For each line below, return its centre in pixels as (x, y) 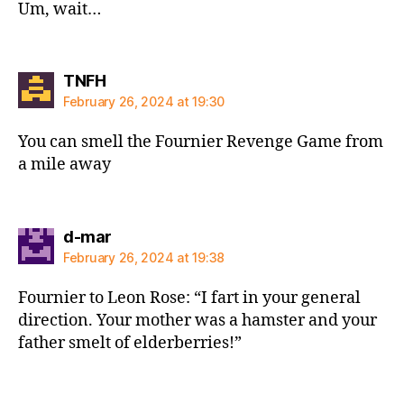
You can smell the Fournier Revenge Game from (201, 142)
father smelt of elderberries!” (130, 343)
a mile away (64, 165)
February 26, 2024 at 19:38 (144, 257)
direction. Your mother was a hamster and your (197, 320)
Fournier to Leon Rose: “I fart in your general (189, 298)
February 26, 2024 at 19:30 (144, 101)
